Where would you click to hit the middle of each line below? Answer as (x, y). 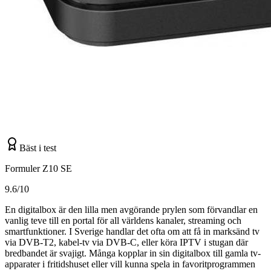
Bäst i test (38, 148)
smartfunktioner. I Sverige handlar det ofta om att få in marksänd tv (132, 231)
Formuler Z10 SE (38, 168)
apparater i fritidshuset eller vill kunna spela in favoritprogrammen (130, 264)
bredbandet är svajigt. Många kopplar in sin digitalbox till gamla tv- (133, 253)
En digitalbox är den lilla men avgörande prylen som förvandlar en (131, 209)
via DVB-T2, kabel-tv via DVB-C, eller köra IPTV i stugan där (126, 242)
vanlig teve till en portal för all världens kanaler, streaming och (123, 220)
